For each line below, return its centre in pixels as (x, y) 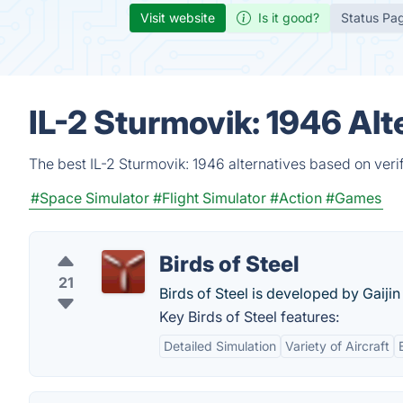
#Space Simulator (90, 198)
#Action (296, 198)
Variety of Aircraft (337, 346)
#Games (354, 198)
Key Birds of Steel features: (249, 317)
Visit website (178, 18)
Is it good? (289, 18)
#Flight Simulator (210, 198)
